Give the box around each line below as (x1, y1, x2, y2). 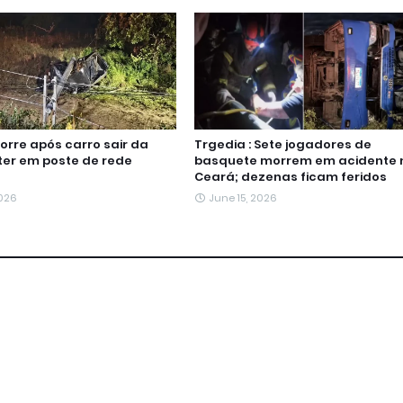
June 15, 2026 (208, 191, 277, 205)
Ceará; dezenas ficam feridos (193, 168, 387, 185)
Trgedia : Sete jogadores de (193, 136, 372, 153)
